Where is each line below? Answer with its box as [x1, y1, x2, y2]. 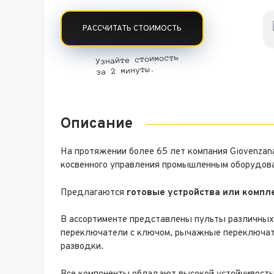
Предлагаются [61, 187, 127, 199]
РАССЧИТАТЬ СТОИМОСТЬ [83, 23, 182, 34]
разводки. [61, 241, 103, 253]
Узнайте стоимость [95, 53, 180, 67]
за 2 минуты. [96, 65, 156, 77]
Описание [61, 115, 133, 134]
